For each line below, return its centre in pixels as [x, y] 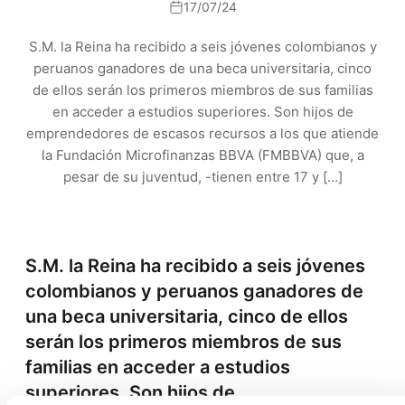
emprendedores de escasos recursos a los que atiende [202, 133]
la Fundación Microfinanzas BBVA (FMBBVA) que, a [202, 155]
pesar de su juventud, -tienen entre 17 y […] [202, 177]
